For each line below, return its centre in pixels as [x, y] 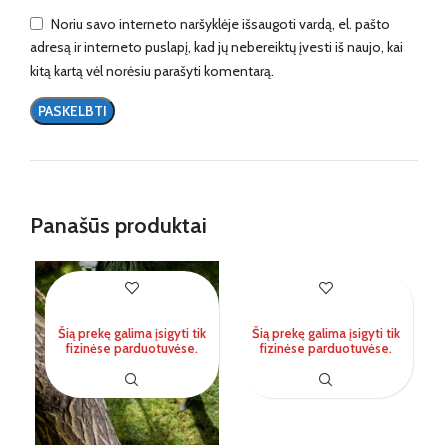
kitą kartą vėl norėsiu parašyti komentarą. [152, 70]
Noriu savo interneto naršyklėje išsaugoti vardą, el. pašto [220, 23]
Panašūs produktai [118, 225]
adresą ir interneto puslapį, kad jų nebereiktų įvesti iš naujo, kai [216, 47]
